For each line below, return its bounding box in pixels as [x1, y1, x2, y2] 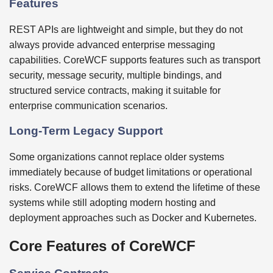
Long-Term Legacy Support [9, 124, 163, 138]
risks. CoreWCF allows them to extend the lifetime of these [9, 182, 260, 193]
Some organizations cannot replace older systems [9, 152, 224, 163]
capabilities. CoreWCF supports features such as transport [9, 54, 260, 65]
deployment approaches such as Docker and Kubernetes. [9, 213, 257, 224]
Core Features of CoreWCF [9, 238, 196, 255]
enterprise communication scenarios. [9, 100, 168, 111]
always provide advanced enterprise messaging [9, 39, 215, 50]
